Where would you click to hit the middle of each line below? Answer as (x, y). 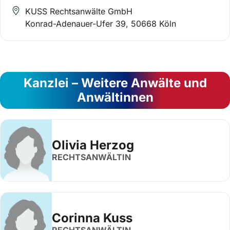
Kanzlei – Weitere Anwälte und (115, 83)
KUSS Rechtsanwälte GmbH (79, 11)
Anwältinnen (115, 97)
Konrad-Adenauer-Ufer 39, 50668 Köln (101, 23)
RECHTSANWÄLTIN (91, 157)
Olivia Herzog (93, 145)
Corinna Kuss (92, 218)
